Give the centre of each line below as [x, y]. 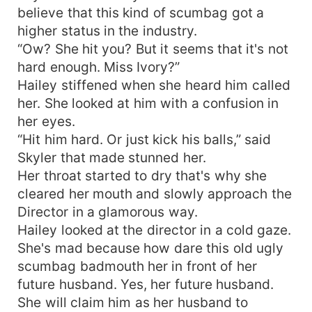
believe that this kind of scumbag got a [141, 12]
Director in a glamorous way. [108, 211]
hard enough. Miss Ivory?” [99, 67]
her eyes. [46, 121]
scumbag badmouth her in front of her [137, 266]
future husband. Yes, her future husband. [146, 284]
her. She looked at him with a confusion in [148, 103]
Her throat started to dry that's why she [142, 175]
